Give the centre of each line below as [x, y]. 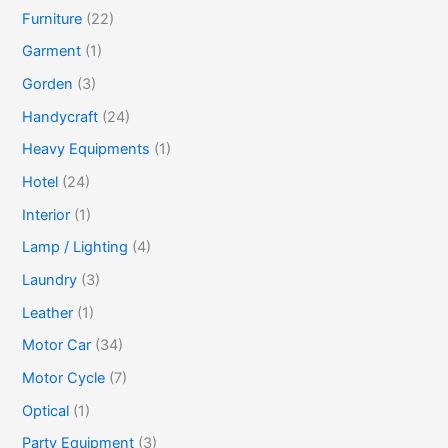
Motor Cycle [64, 377]
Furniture [52, 18]
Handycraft [60, 116]
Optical [46, 410]
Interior [46, 214]
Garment [52, 51]
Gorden [48, 84]
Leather [48, 312]
